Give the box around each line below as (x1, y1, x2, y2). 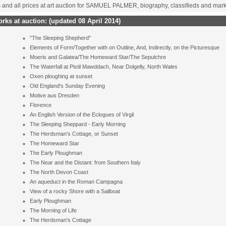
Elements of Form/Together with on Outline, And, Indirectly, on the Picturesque (30, 44, 220, 50)
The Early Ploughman (30, 150, 83, 156)
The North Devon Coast (30, 169, 89, 175)
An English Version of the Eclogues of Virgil (30, 111, 134, 118)
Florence (30, 102, 52, 108)
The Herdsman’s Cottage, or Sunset (30, 131, 119, 137)
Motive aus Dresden (30, 92, 80, 98)
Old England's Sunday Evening (30, 83, 105, 89)
